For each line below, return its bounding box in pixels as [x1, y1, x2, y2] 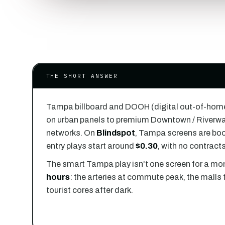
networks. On [46, 128, 96, 137]
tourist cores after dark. [46, 185, 133, 194]
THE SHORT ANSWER [46, 72, 119, 79]
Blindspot [96, 128, 135, 137]
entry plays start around [46, 141, 136, 150]
